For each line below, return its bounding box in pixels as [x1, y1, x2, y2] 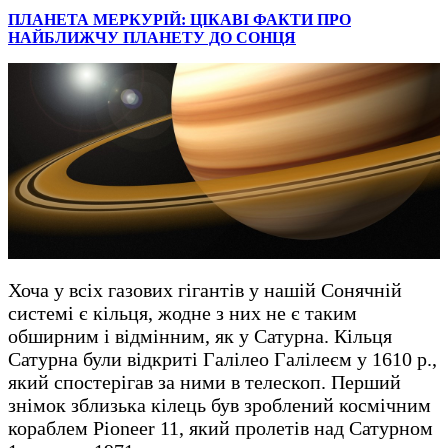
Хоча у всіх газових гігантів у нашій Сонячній [8, 278, 402, 301]
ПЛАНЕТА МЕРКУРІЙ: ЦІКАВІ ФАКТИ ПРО [8, 11, 351, 29]
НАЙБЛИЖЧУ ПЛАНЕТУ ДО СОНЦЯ [8, 29, 296, 47]
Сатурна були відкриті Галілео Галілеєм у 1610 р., [8, 347, 437, 370]
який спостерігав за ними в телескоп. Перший [8, 370, 401, 393]
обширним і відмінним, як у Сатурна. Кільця [8, 324, 392, 347]
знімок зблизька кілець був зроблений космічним [8, 393, 431, 416]
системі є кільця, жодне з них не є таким [8, 301, 357, 324]
